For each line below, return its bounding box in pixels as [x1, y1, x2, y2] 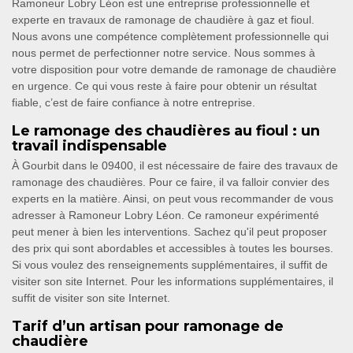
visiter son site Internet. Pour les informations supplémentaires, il [12, 275, 333, 288]
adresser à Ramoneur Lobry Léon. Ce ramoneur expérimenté [12, 209, 319, 222]
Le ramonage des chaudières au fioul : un [12, 122, 320, 140]
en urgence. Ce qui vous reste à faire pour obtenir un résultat [12, 80, 317, 93]
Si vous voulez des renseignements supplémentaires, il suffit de [12, 258, 328, 272]
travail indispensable [12, 137, 167, 155]
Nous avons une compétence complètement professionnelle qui [12, 30, 329, 43]
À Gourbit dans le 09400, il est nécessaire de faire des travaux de [12, 159, 338, 173]
